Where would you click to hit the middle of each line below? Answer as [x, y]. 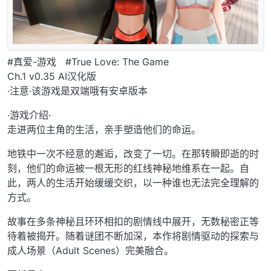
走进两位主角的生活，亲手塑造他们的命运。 [104, 130]
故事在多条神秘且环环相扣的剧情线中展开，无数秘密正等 [133, 222]
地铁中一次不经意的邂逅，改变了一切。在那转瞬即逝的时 [133, 154]
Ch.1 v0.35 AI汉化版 [52, 77]
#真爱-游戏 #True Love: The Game [88, 62]
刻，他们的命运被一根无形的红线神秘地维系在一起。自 [128, 168]
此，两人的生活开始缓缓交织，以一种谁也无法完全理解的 [133, 183]
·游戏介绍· [29, 115]
